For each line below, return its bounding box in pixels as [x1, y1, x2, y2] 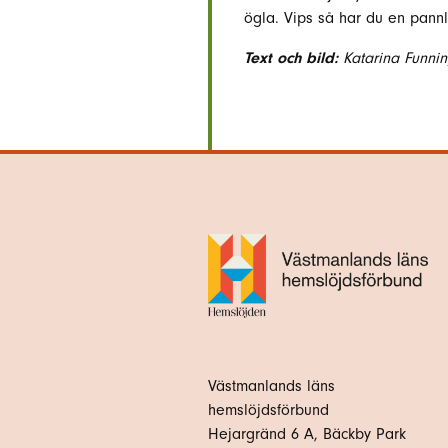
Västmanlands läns [208, 376, 335, 395]
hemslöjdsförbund [208, 400, 329, 419]
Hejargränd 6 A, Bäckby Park [208, 424, 406, 443]
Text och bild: [244, 49, 338, 67]
